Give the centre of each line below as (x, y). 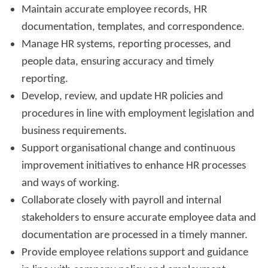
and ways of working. (71, 184)
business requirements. (74, 132)
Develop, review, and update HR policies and (122, 97)
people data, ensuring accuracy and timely (118, 62)
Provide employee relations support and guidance (135, 253)
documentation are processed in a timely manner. (135, 236)
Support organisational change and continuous (128, 149)
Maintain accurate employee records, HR (114, 10)
